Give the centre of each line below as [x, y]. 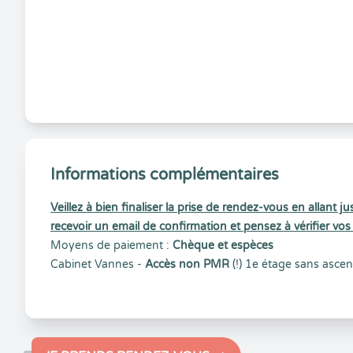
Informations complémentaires [165, 175]
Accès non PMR [187, 264]
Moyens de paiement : [111, 245]
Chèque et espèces [225, 245]
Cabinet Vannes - [98, 264]
